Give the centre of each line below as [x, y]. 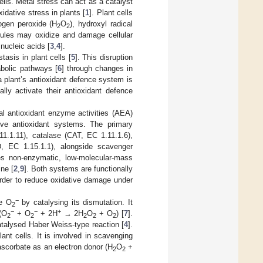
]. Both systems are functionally [78, 168]
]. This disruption [104, 57]
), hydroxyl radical [102, 23]
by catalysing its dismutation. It [76, 202]
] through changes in [97, 68]
